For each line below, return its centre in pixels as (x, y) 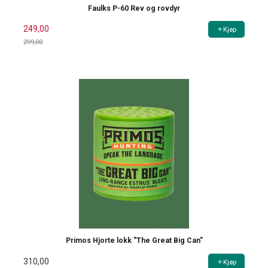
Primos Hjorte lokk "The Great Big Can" (134, 241)
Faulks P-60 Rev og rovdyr (134, 8)
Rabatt (36, 53)
